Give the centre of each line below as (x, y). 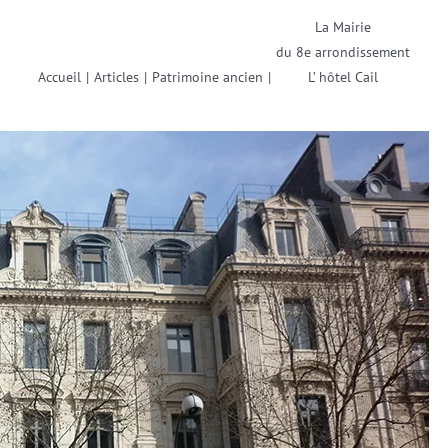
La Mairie (343, 27)
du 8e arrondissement (343, 52)
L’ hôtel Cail (343, 77)
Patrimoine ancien (207, 77)
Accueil (59, 77)
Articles (116, 77)
